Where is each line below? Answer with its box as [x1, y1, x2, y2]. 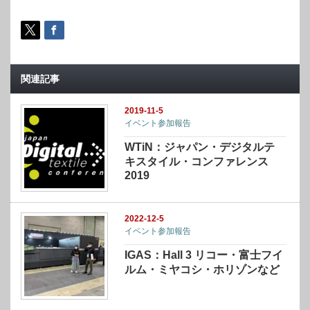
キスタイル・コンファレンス [125, 155, 269, 167]
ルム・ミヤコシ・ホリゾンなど [125, 264, 280, 275]
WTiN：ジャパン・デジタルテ [125, 140, 275, 153]
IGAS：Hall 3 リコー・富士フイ [125, 249, 284, 261]
